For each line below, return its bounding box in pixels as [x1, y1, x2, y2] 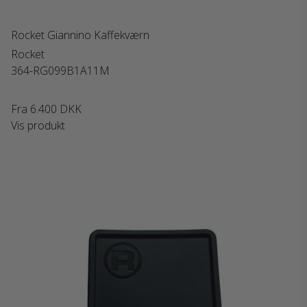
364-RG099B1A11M [11, 63, 110, 78]
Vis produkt [11, 118, 65, 133]
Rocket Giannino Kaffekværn [11, 27, 149, 42]
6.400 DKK [30, 101, 82, 116]
